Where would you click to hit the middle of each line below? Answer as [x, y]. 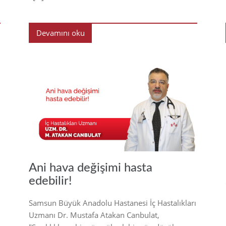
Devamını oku [60, 33]
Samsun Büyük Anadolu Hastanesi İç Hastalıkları [112, 203]
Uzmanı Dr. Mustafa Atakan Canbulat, [94, 215]
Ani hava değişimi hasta [91, 168]
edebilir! [50, 181]
